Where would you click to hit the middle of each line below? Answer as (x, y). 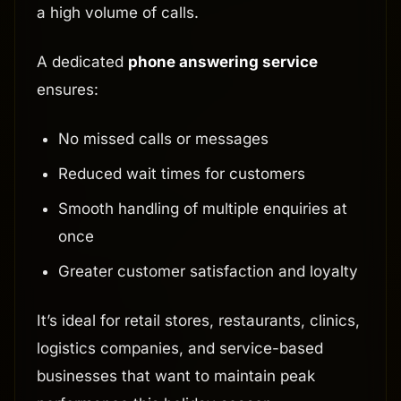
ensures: (68, 90)
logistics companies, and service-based (180, 349)
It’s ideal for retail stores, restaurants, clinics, (198, 321)
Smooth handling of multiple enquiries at (203, 209)
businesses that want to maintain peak (176, 376)
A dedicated (82, 62)
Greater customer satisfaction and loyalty (208, 272)
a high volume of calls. (118, 13)
